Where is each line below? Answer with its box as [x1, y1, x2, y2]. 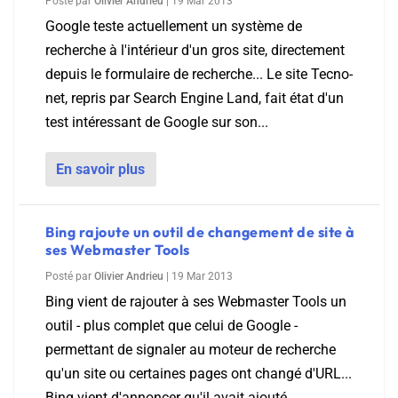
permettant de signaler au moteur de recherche [45, 341, 336, 358]
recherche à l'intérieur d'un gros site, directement [45, 42, 345, 59]
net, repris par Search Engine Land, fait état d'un [45, 90, 344, 107]
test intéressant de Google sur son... [45, 114, 268, 131]
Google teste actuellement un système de [45, 18, 302, 35]
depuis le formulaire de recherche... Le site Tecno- [45, 66, 353, 83]
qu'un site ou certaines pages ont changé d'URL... [45, 365, 352, 382]
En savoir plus [56, 161, 145, 178]
